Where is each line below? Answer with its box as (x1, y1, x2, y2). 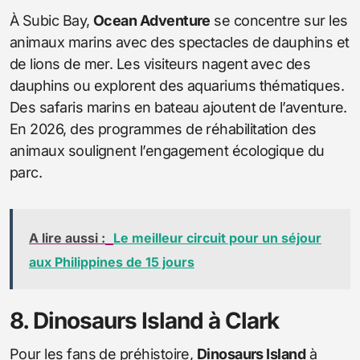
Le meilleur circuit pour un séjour (113, 229, 321, 246)
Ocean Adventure (92, 11, 211, 29)
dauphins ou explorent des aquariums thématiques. (10, 76, 345, 94)
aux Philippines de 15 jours (29, 253, 194, 270)
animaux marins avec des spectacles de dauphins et (10, 33, 350, 51)
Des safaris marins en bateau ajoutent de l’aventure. (10, 98, 347, 116)
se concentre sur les (210, 11, 348, 29)
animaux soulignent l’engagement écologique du (10, 141, 325, 159)
